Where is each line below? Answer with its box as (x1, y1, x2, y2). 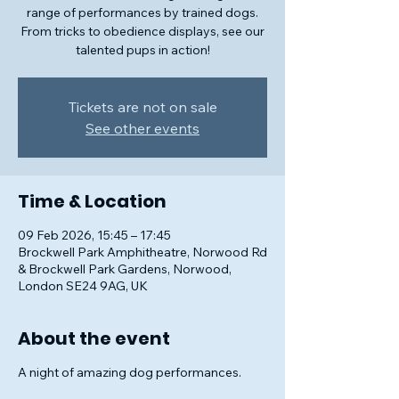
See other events (85, 119, 199, 137)
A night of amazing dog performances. (18, 364, 241, 380)
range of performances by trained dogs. (27, 4, 258, 20)
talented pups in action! (75, 42, 210, 58)
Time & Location (18, 189, 167, 214)
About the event (18, 326, 170, 351)
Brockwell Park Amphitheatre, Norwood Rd (18, 244, 267, 260)
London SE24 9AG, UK (18, 278, 148, 294)
